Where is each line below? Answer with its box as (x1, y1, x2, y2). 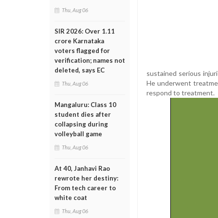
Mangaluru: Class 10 (54, 101, 116, 109)
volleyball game (54, 130, 102, 138)
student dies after (54, 110, 111, 118)
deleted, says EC (54, 66, 105, 74)
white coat (54, 194, 87, 201)
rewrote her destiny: (54, 174, 118, 182)
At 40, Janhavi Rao (54, 164, 110, 172)
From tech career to (54, 184, 116, 192)
